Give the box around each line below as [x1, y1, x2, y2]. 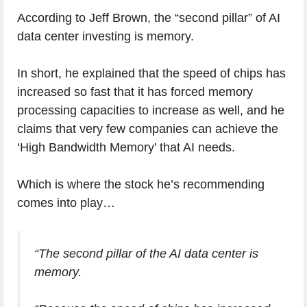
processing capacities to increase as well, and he [17, 103, 284, 117]
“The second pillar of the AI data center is [34, 246, 258, 260]
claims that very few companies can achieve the [17, 121, 278, 136]
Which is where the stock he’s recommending [17, 177, 265, 191]
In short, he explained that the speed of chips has [17, 66, 286, 80]
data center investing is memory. [17, 29, 194, 43]
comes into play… [17, 195, 115, 210]
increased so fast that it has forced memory [17, 84, 253, 99]
